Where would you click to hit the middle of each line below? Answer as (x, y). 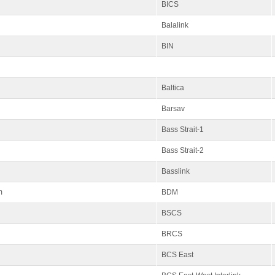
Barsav (173, 109)
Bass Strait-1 (183, 130)
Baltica (173, 88)
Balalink (175, 25)
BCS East (177, 255)
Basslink (176, 171)
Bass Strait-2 (183, 150)
